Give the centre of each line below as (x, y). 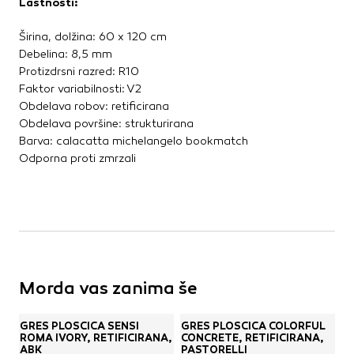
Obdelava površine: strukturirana (106, 124)
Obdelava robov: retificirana (94, 107)
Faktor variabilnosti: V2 (80, 89)
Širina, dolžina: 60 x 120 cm (93, 37)
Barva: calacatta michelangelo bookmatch (134, 141)
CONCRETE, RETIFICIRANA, (252, 339)
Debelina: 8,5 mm (66, 55)
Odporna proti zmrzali (77, 159)
